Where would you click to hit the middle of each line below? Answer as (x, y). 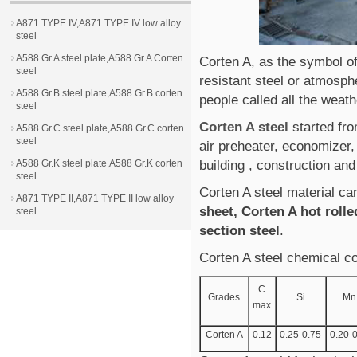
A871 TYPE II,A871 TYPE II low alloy (95, 198)
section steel (239, 231)
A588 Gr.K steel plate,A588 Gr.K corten (99, 163)
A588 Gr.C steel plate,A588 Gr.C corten (100, 128)
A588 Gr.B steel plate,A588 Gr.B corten (99, 93)
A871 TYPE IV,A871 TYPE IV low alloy (98, 23)
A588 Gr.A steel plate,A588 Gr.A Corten (100, 58)
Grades (224, 297)
